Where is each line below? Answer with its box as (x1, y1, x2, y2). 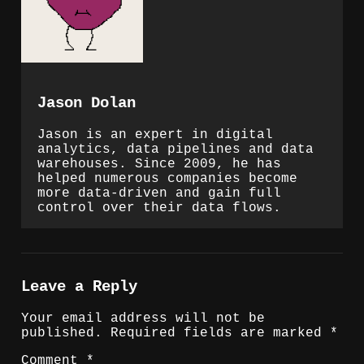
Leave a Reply (21, 278, 137, 297)
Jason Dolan (37, 94, 136, 113)
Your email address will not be (21, 310, 265, 326)
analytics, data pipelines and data (37, 142, 314, 158)
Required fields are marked (110, 325, 330, 340)
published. (21, 325, 102, 340)
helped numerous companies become (37, 171, 297, 187)
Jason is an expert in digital (37, 128, 273, 143)
